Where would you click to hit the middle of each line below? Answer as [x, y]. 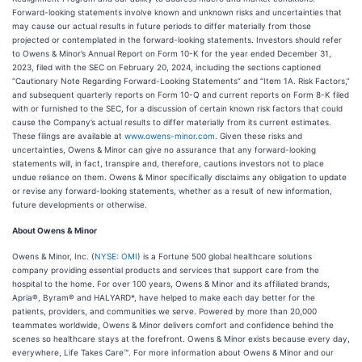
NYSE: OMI [116, 256]
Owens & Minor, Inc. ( [53, 256]
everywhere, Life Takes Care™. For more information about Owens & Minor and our [173, 352]
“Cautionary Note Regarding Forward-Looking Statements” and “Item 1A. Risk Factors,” [181, 81]
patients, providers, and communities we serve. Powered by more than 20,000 [164, 311]
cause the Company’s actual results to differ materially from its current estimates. [172, 122]
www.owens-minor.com [170, 136]
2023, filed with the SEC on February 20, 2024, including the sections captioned [166, 67]
